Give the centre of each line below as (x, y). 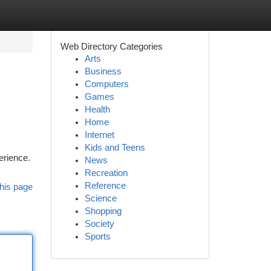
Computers (106, 84)
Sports (97, 237)
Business (103, 71)
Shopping (103, 211)
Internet (99, 135)
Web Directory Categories (111, 46)
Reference (105, 186)
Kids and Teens (115, 148)
